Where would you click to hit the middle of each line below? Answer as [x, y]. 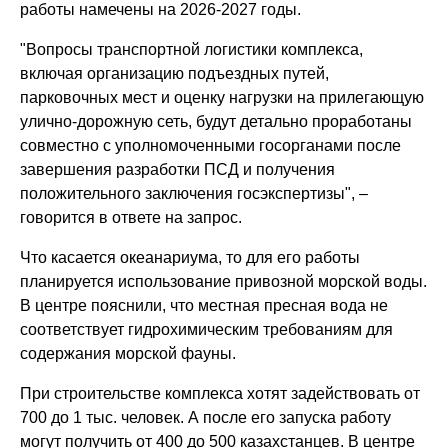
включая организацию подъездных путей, [175, 73]
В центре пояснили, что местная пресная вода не [204, 305]
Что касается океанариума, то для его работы [190, 257]
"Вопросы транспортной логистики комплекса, [192, 49]
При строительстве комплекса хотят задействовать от [220, 393]
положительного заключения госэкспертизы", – [194, 193]
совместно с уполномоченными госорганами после [211, 145]
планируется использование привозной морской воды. [224, 281]
